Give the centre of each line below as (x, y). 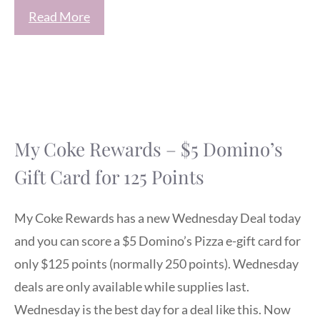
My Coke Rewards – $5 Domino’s (149, 149)
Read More (59, 17)
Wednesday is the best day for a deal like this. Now (152, 309)
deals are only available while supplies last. (132, 286)
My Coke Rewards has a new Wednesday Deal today (157, 217)
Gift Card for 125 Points (109, 177)
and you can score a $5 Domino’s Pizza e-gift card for (157, 240)
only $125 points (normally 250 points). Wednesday (156, 263)
